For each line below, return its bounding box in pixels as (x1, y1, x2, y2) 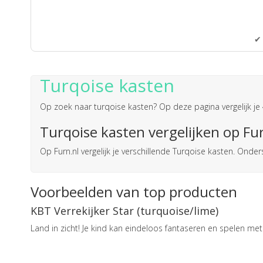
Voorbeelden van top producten (31, 181, 237, 201)
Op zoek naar (40, 100, 94, 112)
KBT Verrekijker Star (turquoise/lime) (31, 203, 218, 218)
